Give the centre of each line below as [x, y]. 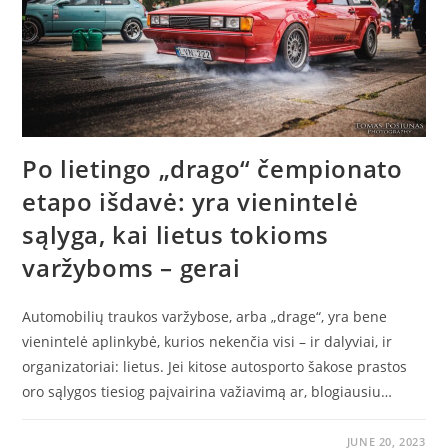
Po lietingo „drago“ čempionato [212, 168]
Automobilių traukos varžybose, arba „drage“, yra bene [205, 316]
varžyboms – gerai [131, 267]
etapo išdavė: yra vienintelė [190, 201]
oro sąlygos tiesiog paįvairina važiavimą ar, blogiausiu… [207, 391]
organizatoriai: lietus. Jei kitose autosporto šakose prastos [215, 366]
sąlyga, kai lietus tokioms [176, 234]
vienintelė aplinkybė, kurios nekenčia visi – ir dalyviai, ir [207, 341]
